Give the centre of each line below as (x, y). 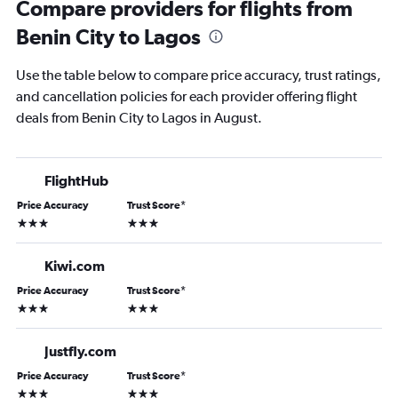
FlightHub (76, 180)
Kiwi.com (75, 266)
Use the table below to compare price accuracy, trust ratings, (199, 75)
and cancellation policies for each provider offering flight (187, 96)
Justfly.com (80, 351)
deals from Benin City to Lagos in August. (139, 118)
